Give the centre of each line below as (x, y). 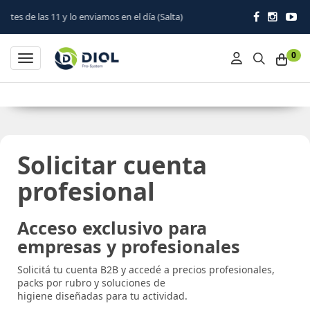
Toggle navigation (66, 59)
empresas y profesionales (129, 246)
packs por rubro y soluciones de (91, 283)
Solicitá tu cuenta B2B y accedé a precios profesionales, (146, 270)
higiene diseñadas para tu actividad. (102, 296)
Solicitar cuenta (112, 165)
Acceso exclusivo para (112, 228)
